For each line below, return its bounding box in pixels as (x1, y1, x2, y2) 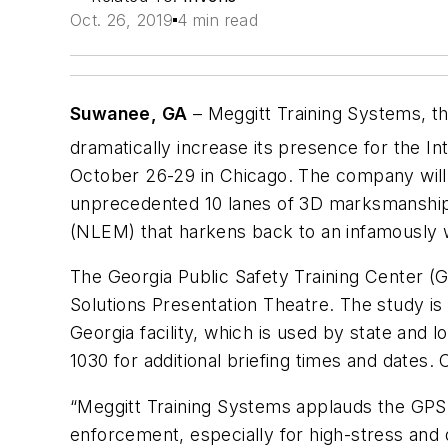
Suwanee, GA (70, 103, 188, 124)
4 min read (177, 10, 259, 30)
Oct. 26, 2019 (70, 10, 174, 30)
